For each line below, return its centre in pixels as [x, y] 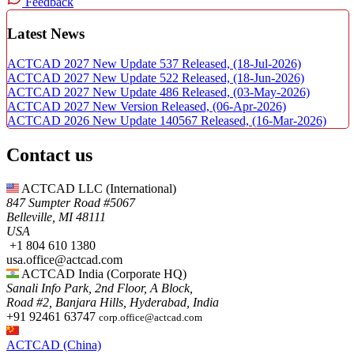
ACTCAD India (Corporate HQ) [104, 274]
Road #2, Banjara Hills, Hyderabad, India [113, 303]
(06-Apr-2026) [249, 107]
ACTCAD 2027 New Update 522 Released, [120, 78]
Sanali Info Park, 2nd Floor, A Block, [100, 288]
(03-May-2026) [271, 92]
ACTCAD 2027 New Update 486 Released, [120, 92]
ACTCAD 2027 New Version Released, [110, 107]
